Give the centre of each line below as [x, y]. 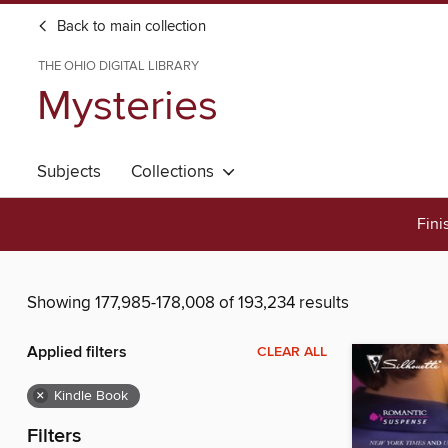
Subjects [69, 172]
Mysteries [127, 106]
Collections [176, 172]
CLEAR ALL [292, 352]
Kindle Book [91, 396]
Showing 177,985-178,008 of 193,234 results [188, 303]
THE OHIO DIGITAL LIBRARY [118, 66]
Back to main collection [129, 27]
